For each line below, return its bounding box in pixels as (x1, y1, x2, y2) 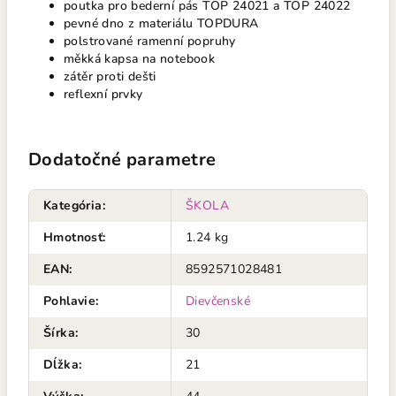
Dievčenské (186, 293, 250, 309)
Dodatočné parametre (28, 148, 217, 171)
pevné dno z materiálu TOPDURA (64, 15, 259, 32)
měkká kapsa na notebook (64, 50, 216, 67)
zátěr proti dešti (64, 68, 156, 85)
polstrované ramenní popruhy (64, 33, 236, 49)
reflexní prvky (64, 86, 143, 103)
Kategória (43, 197, 103, 214)
